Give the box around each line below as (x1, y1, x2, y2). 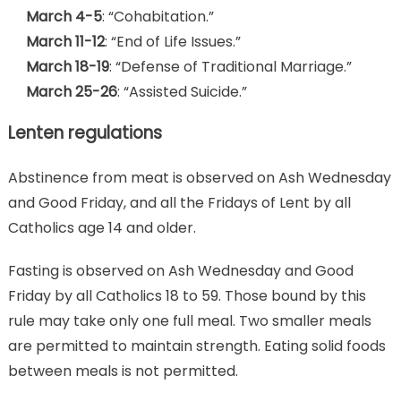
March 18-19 (25, 56, 109, 77)
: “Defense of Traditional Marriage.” (108, 56, 352, 77)
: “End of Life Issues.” (104, 31, 241, 52)
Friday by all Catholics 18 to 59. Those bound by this (7, 286, 366, 306)
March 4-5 (25, 6, 102, 27)
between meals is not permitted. (7, 361, 238, 381)
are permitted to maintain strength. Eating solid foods (7, 336, 386, 356)
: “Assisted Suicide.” (116, 81, 247, 102)
